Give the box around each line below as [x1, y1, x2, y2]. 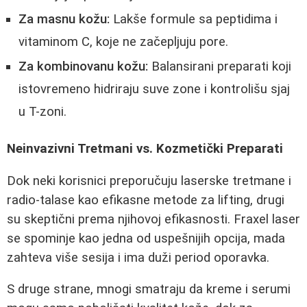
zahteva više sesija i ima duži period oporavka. [7, 249, 269, 265]
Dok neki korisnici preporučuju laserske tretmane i [7, 173, 291, 188]
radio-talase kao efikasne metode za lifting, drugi [7, 192, 284, 208]
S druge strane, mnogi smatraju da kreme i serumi [7, 282, 291, 297]
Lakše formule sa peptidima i [110, 11, 278, 27]
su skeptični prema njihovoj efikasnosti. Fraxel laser [7, 211, 300, 227]
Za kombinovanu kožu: [19, 58, 148, 74]
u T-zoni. [19, 103, 66, 119]
